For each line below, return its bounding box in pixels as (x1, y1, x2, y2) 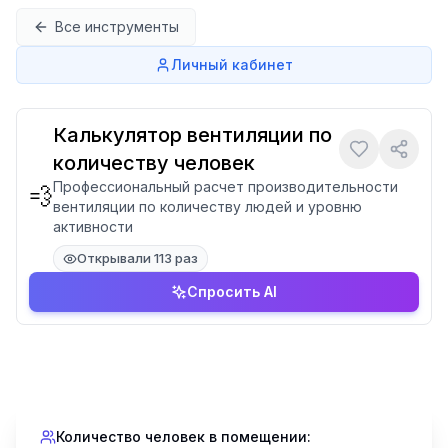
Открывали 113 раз (77, 250, 198, 266)
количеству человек (53, 151, 255, 175)
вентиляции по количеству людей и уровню (53, 198, 362, 215)
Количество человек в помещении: (56, 428, 311, 445)
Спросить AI (187, 283, 277, 300)
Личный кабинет (171, 56, 293, 73)
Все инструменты (55, 18, 179, 35)
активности (53, 218, 133, 235)
